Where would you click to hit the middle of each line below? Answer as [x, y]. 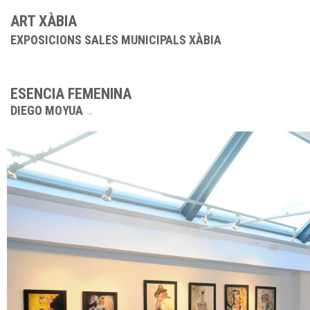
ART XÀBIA [44, 21]
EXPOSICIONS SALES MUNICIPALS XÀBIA [116, 40]
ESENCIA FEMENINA [71, 94]
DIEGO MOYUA [47, 110]
